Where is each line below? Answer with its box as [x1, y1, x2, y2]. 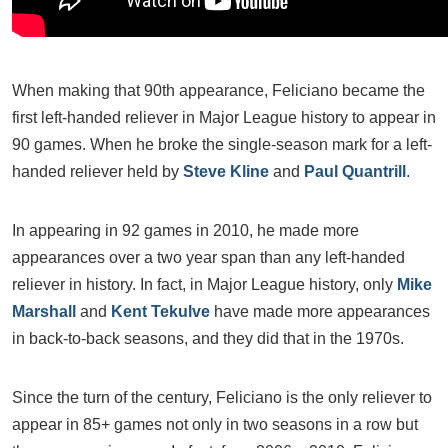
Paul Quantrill [304, 163, 406, 180]
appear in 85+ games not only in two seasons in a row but [12, 416, 418, 433]
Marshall [12, 303, 76, 320]
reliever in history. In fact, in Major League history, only [12, 276, 397, 293]
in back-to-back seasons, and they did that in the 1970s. [12, 330, 404, 347]
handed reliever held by [12, 163, 183, 180]
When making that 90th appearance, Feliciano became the [12, 82, 425, 99]
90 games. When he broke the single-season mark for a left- [12, 136, 432, 153]
